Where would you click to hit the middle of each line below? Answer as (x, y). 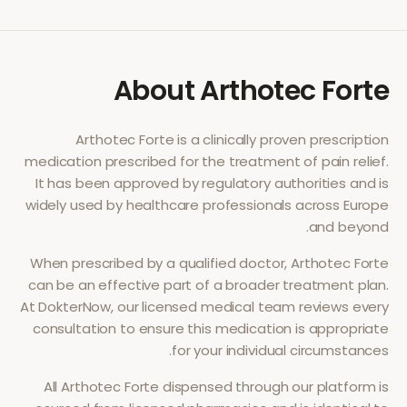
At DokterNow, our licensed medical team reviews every (204, 307)
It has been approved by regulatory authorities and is (212, 183)
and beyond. (348, 227)
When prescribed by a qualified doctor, (160, 263)
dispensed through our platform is (274, 387)
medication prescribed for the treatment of (173, 161)
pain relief (354, 161)
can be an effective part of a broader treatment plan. (208, 285)
